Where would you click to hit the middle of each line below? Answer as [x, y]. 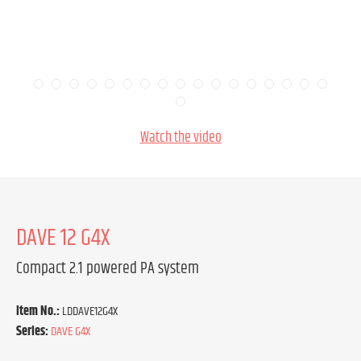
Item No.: [39, 311]
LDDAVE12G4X [90, 311]
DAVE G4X [71, 332]
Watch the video [180, 138]
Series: [32, 332]
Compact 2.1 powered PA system [108, 269]
